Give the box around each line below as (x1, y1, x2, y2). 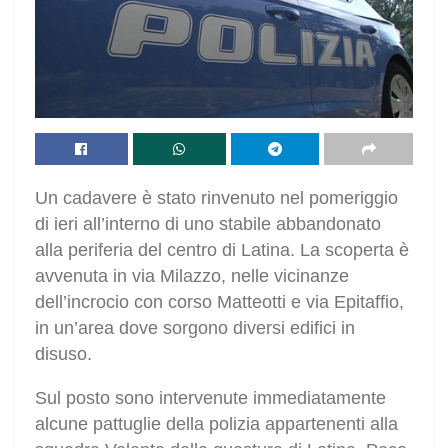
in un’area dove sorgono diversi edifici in (35, 318, 355, 339)
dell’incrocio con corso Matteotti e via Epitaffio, (35, 292, 404, 313)
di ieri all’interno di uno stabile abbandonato (35, 214, 381, 235)
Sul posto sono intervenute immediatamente (35, 388, 386, 409)
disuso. (35, 344, 92, 365)
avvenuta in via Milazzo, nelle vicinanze (35, 266, 349, 287)
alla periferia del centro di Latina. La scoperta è (35, 240, 409, 261)
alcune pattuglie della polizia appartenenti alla (35, 414, 398, 435)
